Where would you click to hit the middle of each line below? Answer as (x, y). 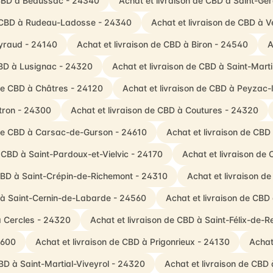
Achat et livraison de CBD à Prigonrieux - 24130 (133, 242)
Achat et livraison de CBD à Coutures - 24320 (164, 110)
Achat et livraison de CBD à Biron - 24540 (162, 44)
